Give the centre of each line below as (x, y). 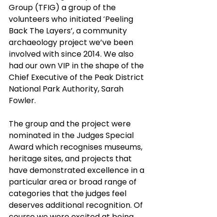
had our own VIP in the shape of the (77, 66)
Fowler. (22, 101)
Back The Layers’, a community (69, 31)
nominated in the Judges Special (72, 135)
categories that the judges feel (69, 194)
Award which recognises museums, (77, 147)
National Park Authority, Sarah (67, 89)
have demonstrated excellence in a (77, 170)
